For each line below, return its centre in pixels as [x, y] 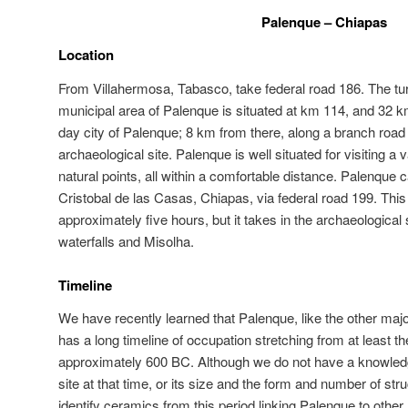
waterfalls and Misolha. [126, 240]
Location [86, 55]
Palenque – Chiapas [324, 22]
